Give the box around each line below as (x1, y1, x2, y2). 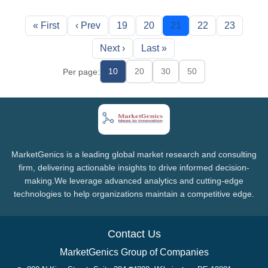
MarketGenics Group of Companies (59, 246, 209, 257)
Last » (141, 43, 167, 53)
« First (33, 20, 59, 31)
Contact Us (107, 227, 161, 240)
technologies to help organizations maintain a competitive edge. (14, 188, 254, 199)
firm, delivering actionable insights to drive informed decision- (19, 162, 249, 172)
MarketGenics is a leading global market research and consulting (11, 149, 257, 159)
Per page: (63, 66, 100, 77)
